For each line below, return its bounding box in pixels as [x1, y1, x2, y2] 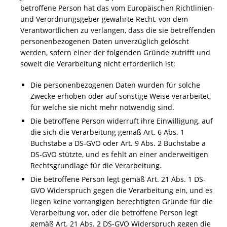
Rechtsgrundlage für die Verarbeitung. [30, 161, 162, 170]
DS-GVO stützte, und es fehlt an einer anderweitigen [30, 149, 208, 159]
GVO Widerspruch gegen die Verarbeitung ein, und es [30, 185, 213, 195]
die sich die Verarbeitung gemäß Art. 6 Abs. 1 [30, 127, 184, 137]
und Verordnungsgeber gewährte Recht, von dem [20, 14, 188, 24]
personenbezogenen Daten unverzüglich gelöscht [20, 36, 189, 46]
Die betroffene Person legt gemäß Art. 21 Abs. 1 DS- [30, 174, 206, 184]
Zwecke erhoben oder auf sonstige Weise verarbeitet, [30, 91, 211, 101]
